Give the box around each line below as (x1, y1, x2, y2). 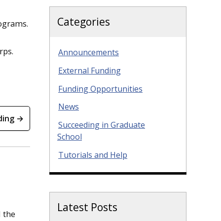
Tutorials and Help (58, 149, 127, 160)
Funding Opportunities (58, 83, 143, 94)
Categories (57, 15, 110, 29)
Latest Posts (57, 200, 117, 214)
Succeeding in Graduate (58, 119, 145, 131)
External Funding (58, 65, 121, 76)
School (57, 131, 82, 143)
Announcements (58, 47, 119, 58)
